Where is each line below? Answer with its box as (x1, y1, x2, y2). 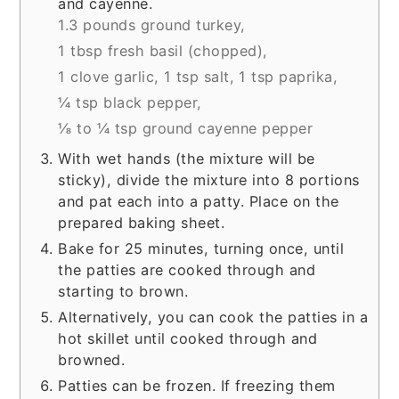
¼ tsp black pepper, (58, 93, 202, 111)
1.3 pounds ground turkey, (58, 15, 246, 34)
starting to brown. (58, 281, 189, 300)
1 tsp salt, (163, 67, 235, 85)
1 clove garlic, (58, 67, 159, 85)
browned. (58, 350, 126, 369)
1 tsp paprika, (239, 67, 338, 85)
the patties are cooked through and (58, 260, 316, 279)
